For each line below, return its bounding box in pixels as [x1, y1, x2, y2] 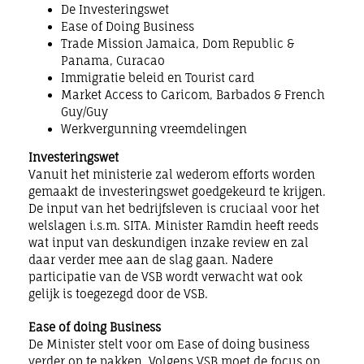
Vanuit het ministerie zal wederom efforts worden [28, 167, 315, 181]
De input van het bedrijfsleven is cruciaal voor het [28, 201, 319, 215]
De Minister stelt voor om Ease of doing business [28, 336, 310, 351]
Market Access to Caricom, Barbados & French [61, 87, 325, 102]
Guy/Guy [61, 104, 108, 119]
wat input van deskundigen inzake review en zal [28, 235, 309, 249]
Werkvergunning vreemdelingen [61, 121, 247, 136]
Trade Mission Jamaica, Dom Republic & [61, 36, 294, 50]
